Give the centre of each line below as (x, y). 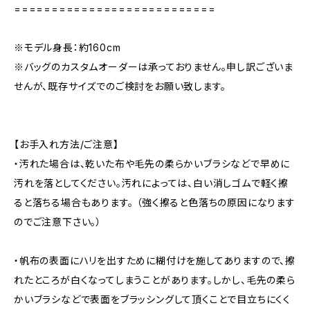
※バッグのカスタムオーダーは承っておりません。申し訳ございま (154, 67)
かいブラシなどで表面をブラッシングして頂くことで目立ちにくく (152, 299)
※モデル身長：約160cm (67, 47)
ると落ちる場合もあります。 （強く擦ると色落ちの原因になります (155, 202)
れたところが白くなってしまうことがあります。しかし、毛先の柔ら (155, 280)
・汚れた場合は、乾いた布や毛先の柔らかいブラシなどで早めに (152, 164)
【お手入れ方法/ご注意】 (66, 144)
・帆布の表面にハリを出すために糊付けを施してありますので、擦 (155, 261)
